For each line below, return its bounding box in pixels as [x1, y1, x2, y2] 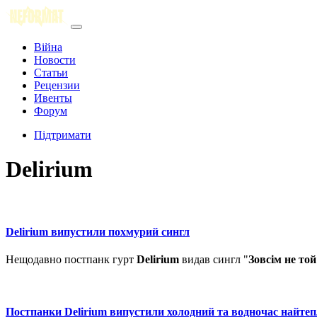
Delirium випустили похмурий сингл [6, 226, 190, 238]
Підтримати [34, 129, 91, 141]
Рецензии [34, 79, 80, 91]
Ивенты [34, 92, 72, 104]
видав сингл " [179, 253, 248, 266]
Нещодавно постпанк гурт [6, 253, 137, 266]
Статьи [34, 67, 68, 79]
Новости [34, 54, 76, 66]
